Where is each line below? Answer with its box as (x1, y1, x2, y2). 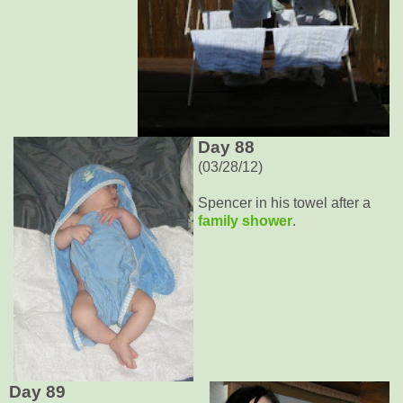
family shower (198, 212, 292, 228)
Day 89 (9, 381, 66, 401)
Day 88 (198, 137, 255, 157)
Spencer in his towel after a (198, 194, 371, 210)
